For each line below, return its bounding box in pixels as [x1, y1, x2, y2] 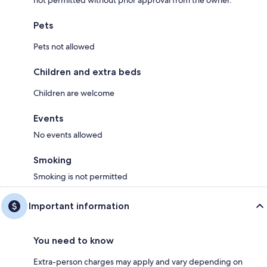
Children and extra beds [33, 66, 141, 77]
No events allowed [33, 129, 103, 140]
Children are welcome [33, 88, 114, 98]
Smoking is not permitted [33, 171, 128, 182]
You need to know [33, 235, 114, 246]
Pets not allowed [33, 41, 95, 52]
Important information [29, 200, 129, 212]
